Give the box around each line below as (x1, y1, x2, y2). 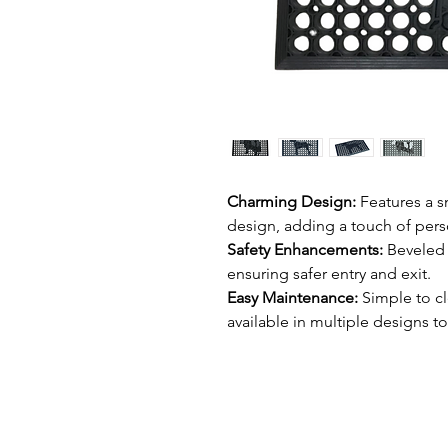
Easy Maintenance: (227, 288, 358, 307)
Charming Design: (227, 192, 356, 211)
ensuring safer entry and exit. (227, 264, 431, 283)
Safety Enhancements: (227, 240, 387, 259)
